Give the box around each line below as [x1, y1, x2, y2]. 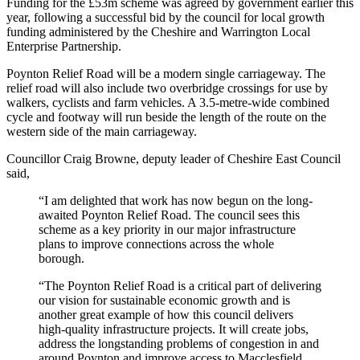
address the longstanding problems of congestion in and [39, 336, 319, 350]
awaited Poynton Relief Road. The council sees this [39, 207, 300, 222]
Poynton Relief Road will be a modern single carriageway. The [6, 66, 325, 80]
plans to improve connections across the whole [39, 236, 274, 251]
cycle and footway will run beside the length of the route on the [6, 109, 326, 124]
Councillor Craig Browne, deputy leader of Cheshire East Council [6, 151, 341, 166]
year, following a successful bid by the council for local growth [6, 10, 325, 24]
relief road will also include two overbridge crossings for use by [6, 80, 328, 95]
